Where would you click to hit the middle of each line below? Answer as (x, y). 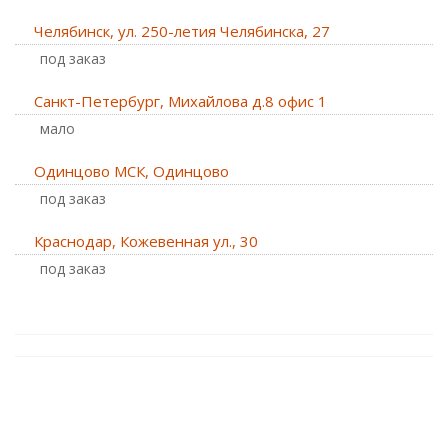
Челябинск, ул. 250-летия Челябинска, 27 (182, 31)
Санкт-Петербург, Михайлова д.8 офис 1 (180, 101)
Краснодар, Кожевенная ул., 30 (146, 241)
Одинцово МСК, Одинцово (131, 171)
